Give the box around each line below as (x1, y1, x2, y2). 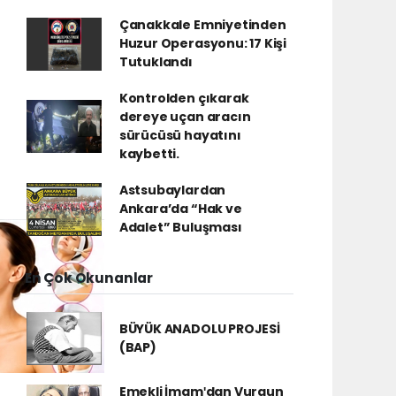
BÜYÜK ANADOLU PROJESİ (118, 320, 280, 338)
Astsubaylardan (118, 181, 226, 199)
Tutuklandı (118, 53, 193, 71)
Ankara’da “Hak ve (118, 200, 242, 217)
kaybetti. (118, 145, 180, 163)
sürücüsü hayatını (118, 126, 241, 144)
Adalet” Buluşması (118, 218, 242, 236)
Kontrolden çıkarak (118, 89, 249, 107)
